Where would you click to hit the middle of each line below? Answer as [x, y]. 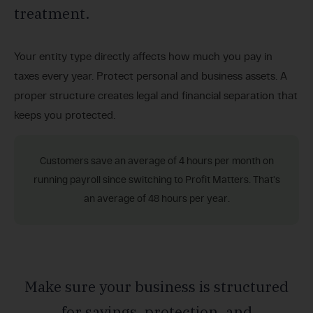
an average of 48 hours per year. [156, 199]
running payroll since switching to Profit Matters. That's [156, 180]
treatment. [52, 13]
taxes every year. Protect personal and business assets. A [151, 76]
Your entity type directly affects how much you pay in [143, 56]
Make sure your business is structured [156, 287]
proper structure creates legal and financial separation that [156, 95]
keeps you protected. [65, 115]
